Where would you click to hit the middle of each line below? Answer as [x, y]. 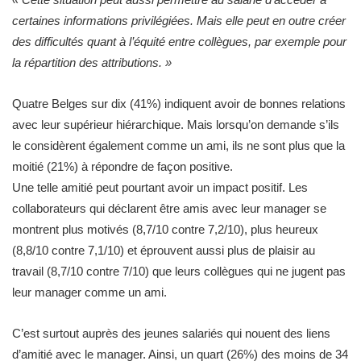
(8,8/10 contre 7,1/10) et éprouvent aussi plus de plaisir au [164, 250]
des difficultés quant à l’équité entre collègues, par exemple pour [179, 41]
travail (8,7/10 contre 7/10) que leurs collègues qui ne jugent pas [179, 271]
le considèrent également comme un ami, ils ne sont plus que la [178, 145]
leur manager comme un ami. [89, 292]
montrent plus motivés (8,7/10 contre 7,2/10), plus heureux [165, 229]
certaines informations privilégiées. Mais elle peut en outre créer [179, 21]
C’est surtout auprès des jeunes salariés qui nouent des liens [171, 333]
